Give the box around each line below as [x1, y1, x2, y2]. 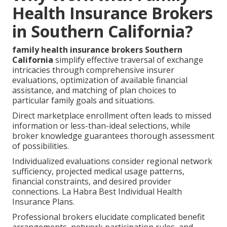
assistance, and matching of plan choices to [12, 84, 177, 96]
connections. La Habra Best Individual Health [12, 185, 182, 197]
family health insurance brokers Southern [12, 44, 183, 55]
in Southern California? [12, 20, 194, 42]
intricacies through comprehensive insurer [12, 64, 175, 75]
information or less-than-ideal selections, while [12, 120, 191, 131]
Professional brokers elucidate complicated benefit [12, 211, 205, 222]
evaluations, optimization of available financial [12, 74, 188, 86]
